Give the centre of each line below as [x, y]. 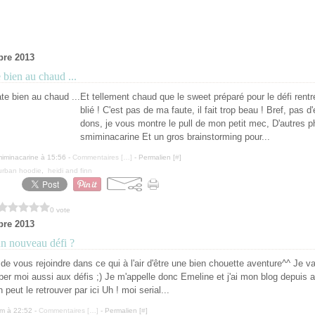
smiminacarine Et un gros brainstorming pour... [175, 137]
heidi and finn [70, 171]
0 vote [60, 210]
